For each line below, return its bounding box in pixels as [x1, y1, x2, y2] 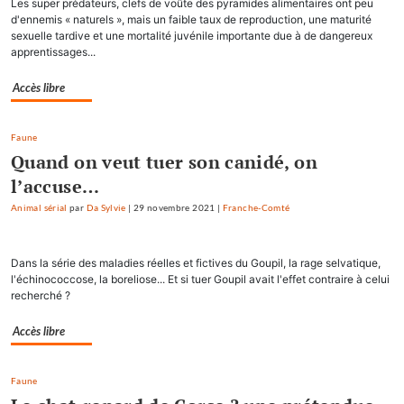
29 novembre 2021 [133, 202, 216, 213]
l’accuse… [11, 173, 100, 198]
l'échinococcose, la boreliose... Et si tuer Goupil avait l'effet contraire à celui [11, 271, 390, 286]
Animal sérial [11, 202, 68, 213]
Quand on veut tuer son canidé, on [11, 149, 317, 174]
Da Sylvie [86, 202, 126, 213]
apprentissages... [11, 44, 96, 59]
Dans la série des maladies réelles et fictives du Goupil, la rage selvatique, [11, 255, 381, 270]
